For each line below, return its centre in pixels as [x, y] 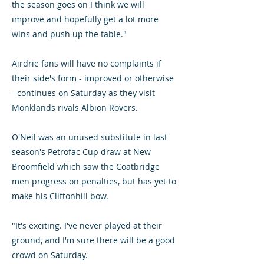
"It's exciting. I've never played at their [87, 225]
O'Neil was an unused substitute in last [90, 137]
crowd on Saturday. [51, 255]
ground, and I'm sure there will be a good [93, 240]
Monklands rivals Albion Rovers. [75, 108]
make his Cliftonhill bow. [60, 196]
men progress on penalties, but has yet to [94, 181]
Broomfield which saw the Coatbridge [86, 166]
